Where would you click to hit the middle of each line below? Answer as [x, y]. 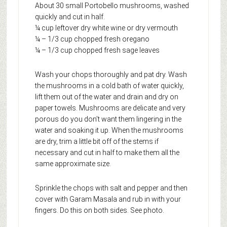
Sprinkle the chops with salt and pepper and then [111, 188]
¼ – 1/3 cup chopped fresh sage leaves [97, 50]
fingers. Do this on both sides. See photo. [99, 210]
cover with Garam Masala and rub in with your [108, 199]
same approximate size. [73, 163]
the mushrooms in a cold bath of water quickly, [109, 85]
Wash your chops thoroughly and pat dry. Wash [111, 74]
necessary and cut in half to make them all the [107, 152]
